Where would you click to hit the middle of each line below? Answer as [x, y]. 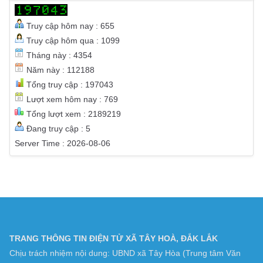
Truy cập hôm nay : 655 [69, 77]
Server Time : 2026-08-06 [63, 195]
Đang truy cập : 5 [57, 180]
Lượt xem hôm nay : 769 [71, 151]
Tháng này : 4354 [58, 107]
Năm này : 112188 [59, 121]
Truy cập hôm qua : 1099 [72, 92]
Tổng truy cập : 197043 [69, 136]
